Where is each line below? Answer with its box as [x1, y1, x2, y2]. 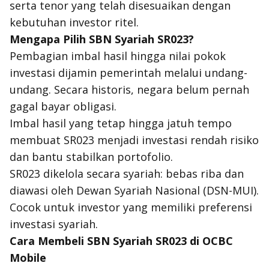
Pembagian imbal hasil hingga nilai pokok [10, 49, 226, 63]
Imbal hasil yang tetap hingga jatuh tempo [10, 116, 232, 130]
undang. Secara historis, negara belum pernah [10, 82, 249, 97]
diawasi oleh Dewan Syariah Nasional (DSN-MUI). [10, 183, 259, 198]
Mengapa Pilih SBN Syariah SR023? [10, 32, 194, 46]
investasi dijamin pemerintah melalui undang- [10, 65, 247, 80]
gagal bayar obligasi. [10, 99, 125, 113]
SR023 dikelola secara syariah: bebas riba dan [10, 166, 244, 181]
